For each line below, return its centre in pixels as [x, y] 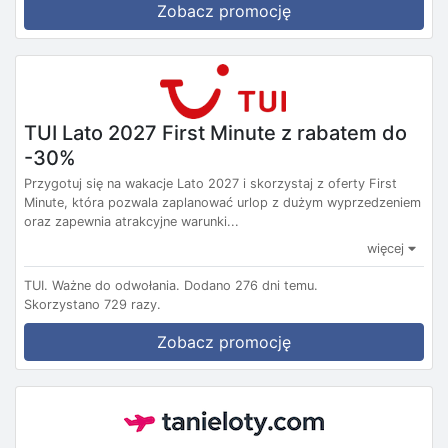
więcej [387, 248]
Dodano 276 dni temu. [251, 285]
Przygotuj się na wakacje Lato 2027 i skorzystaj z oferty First [210, 183]
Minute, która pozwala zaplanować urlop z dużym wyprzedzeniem [222, 202]
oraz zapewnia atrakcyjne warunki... [131, 221]
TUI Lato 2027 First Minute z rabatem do [215, 132]
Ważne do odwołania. [116, 285]
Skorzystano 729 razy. [92, 304]
